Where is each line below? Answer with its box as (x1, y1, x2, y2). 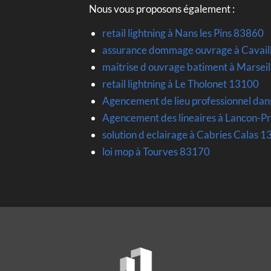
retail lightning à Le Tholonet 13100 (102, 77, 259, 90)
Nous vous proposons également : (89, 2, 235, 15)
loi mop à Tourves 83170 (102, 145, 210, 158)
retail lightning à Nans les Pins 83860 (102, 26, 264, 39)
